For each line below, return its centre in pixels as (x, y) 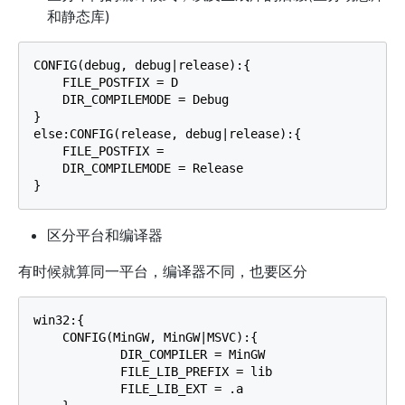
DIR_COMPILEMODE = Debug (131, 100)
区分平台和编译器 (105, 235)
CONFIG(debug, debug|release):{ (142, 66)
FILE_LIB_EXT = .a (138, 389)
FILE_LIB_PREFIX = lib (153, 372)
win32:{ (59, 320)
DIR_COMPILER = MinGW (149, 355)
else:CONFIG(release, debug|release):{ (167, 134)
